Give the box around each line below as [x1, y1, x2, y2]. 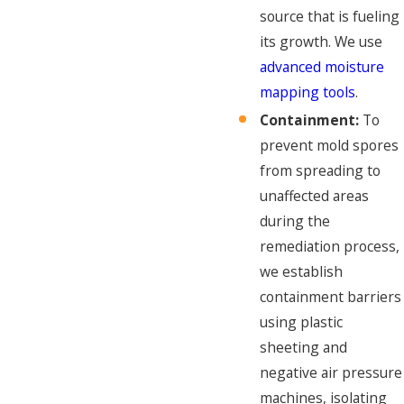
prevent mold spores [260, 135, 399, 156]
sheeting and [260, 337, 348, 358]
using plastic [260, 312, 344, 333]
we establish [260, 262, 344, 282]
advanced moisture [260, 56, 385, 77]
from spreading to [260, 161, 381, 181]
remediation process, [260, 236, 400, 257]
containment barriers [260, 287, 402, 308]
